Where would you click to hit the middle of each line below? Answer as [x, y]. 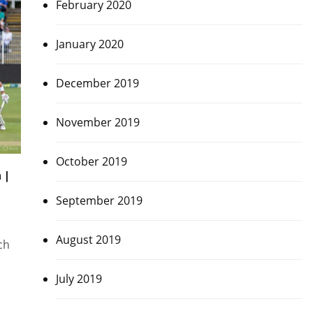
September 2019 [99, 201]
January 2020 [89, 44]
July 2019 [79, 279]
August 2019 [88, 240]
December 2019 [97, 83]
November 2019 [97, 122]
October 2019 [91, 161]
